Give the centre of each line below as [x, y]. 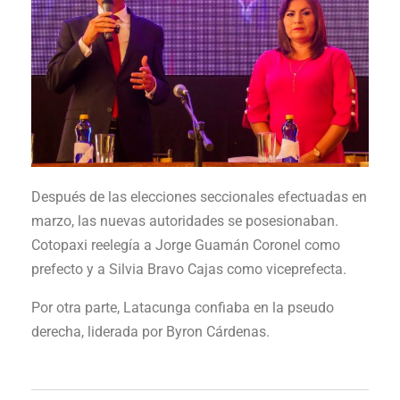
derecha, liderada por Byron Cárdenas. [150, 331]
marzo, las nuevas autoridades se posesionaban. [185, 221]
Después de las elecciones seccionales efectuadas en [199, 196]
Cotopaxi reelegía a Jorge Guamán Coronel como [186, 245]
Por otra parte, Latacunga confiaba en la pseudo [183, 307]
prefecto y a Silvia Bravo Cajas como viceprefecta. [189, 269]
